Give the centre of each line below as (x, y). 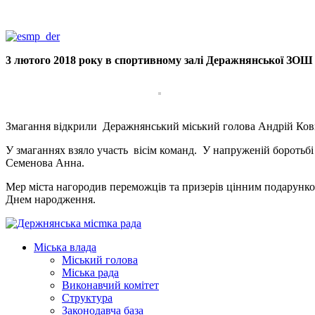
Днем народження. (51, 200)
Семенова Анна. (45, 163)
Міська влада (65, 247)
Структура (87, 298)
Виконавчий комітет (110, 285)
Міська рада (90, 273)
